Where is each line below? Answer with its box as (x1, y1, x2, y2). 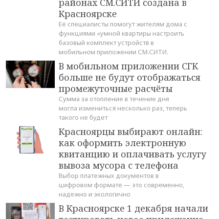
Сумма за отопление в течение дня (59, 94, 169, 104)
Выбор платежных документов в (59, 171, 159, 180)
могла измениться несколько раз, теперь (59, 104, 187, 113)
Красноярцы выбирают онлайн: (59, 126, 202, 138)
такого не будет (59, 113, 108, 122)
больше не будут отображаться (59, 71, 200, 84)
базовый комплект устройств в (59, 38, 154, 47)
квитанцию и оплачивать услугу (59, 148, 206, 160)
